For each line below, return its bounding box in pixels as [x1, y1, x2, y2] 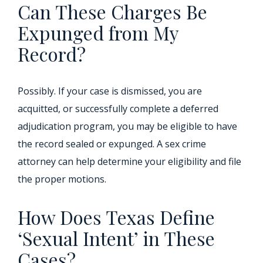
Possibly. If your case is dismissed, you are [18, 85, 202, 98]
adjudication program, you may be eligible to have [18, 120, 237, 133]
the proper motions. [18, 173, 106, 186]
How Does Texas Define [18, 204, 215, 230]
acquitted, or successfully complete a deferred [18, 102, 218, 116]
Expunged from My [18, 20, 178, 46]
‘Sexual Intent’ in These [18, 225, 215, 251]
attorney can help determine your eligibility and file [18, 155, 241, 168]
